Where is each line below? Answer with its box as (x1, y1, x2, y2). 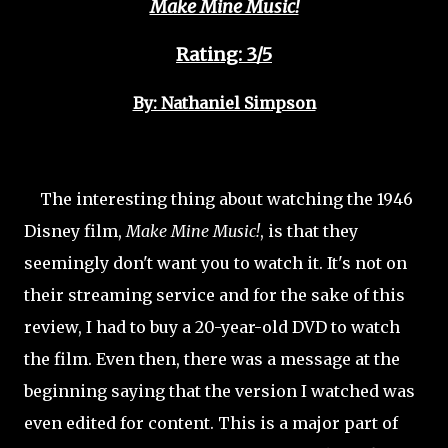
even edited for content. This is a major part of (24, 413, 398, 433)
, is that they (260, 221, 358, 241)
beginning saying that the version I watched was (24, 381, 415, 401)
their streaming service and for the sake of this (24, 285, 405, 305)
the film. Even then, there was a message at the (24, 349, 400, 369)
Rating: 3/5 (176, 43, 272, 66)
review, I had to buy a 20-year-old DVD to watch (24, 317, 400, 337)
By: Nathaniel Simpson (132, 93, 316, 113)
